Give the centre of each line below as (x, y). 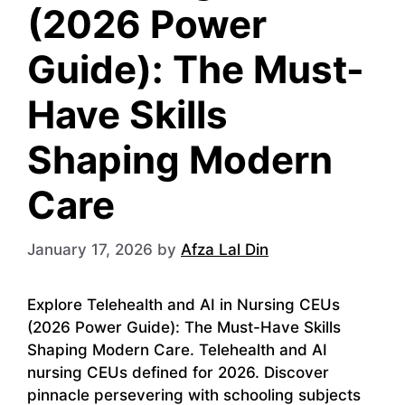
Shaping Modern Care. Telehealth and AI (177, 349)
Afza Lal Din (225, 249)
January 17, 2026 (90, 249)
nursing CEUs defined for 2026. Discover (178, 372)
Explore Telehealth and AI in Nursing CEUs (184, 304)
